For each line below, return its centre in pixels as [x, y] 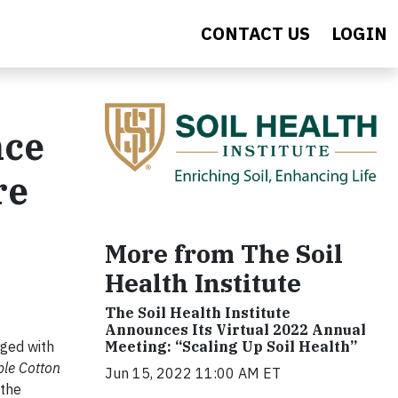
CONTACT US [255, 33]
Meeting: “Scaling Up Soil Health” [231, 346]
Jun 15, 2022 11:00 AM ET [193, 373]
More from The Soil [224, 253]
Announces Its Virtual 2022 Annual [235, 329]
